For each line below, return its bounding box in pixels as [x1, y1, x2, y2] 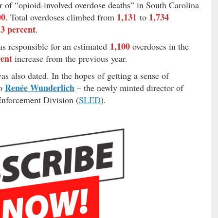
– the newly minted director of [74, 82, 183, 94]
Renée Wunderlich [5, 81, 74, 94]
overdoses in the [130, 40, 189, 53]
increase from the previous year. [12, 53, 127, 65]
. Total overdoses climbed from [5, 11, 117, 23]
